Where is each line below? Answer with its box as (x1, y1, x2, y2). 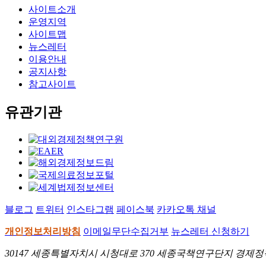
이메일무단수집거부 (83, 226, 169, 237)
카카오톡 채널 (157, 204, 216, 215)
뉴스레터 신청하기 (171, 226, 249, 237)
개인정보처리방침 (5, 226, 81, 237)
